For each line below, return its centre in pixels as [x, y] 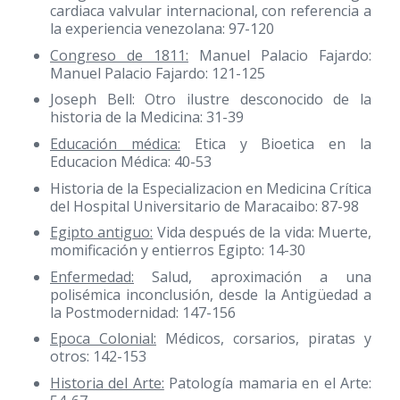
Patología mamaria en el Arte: [268, 383]
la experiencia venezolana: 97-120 [162, 29]
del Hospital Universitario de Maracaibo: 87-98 [204, 206]
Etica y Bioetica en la [276, 144]
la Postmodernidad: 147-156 [143, 312]
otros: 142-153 [98, 357]
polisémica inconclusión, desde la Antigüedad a [211, 294]
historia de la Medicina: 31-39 [147, 117]
